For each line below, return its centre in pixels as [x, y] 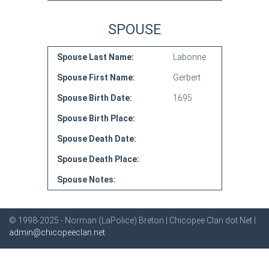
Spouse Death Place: [98, 159]
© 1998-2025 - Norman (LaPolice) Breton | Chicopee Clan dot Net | [132, 220]
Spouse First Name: [96, 77]
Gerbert [186, 77]
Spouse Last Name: [95, 57]
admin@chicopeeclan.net [57, 232]
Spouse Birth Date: [94, 98]
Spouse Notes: [86, 180]
